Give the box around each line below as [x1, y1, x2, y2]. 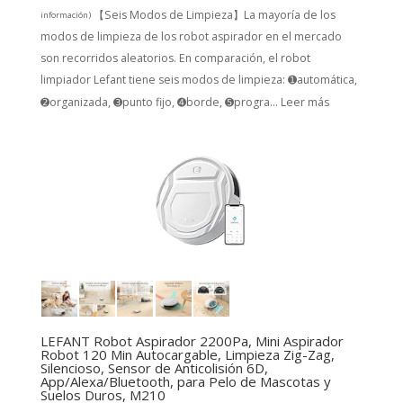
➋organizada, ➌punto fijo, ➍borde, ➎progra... [40, 94, 281, 110]
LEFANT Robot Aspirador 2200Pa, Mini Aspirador [40, 331, 344, 350]
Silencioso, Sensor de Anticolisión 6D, [40, 358, 268, 377]
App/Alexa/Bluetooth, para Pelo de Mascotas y [40, 372, 331, 390]
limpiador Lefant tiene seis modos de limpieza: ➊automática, [40, 72, 357, 88]
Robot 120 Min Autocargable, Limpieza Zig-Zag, [40, 345, 335, 363]
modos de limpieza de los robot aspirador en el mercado [40, 28, 342, 44]
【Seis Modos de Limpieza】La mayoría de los [93, 6, 336, 22]
